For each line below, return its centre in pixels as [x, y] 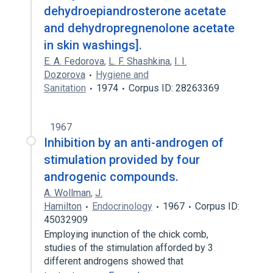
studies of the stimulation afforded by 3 [129, 248]
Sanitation [65, 88]
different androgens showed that [114, 261]
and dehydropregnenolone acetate [139, 28]
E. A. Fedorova [74, 61]
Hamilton [63, 206]
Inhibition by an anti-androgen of [134, 143]
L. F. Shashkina [139, 61]
